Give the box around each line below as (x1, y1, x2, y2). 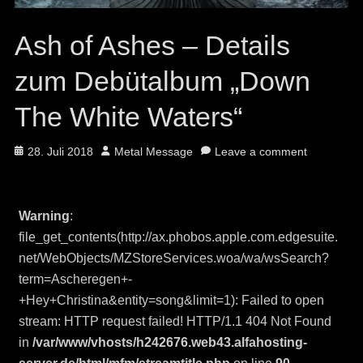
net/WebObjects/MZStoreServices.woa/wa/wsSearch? (18, 251, 329, 266)
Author (100, 144, 135, 158)
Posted (13, 144, 49, 158)
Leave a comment (214, 145, 307, 159)
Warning (18, 209, 70, 224)
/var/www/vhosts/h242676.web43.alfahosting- (32, 335, 307, 350)
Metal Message (113, 145, 193, 159)
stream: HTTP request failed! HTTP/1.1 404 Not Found (18, 314, 331, 329)
